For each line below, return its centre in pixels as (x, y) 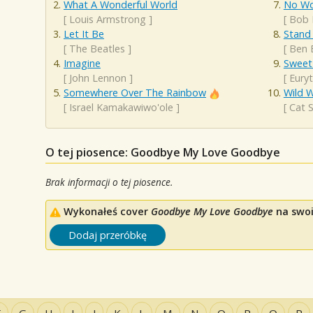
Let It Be (84, 34)
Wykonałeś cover (107, 211)
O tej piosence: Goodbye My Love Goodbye (163, 152)
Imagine (82, 63)
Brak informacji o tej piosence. (109, 182)
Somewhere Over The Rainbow (135, 92)
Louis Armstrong (108, 19)
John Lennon (98, 78)
